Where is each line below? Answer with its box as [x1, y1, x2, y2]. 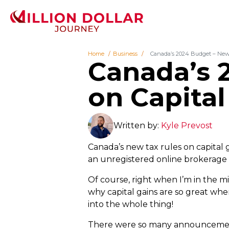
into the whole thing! [88, 199, 173, 209]
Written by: [113, 120, 161, 130]
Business [113, 50, 138, 57]
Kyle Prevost [161, 120, 213, 130]
